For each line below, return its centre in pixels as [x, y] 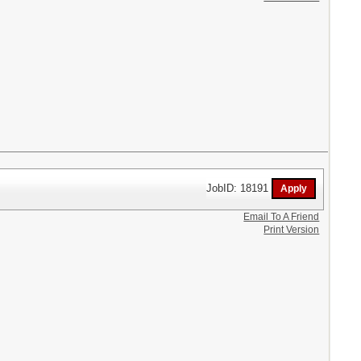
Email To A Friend [282, 216]
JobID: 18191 [239, 188]
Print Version [292, 229]
